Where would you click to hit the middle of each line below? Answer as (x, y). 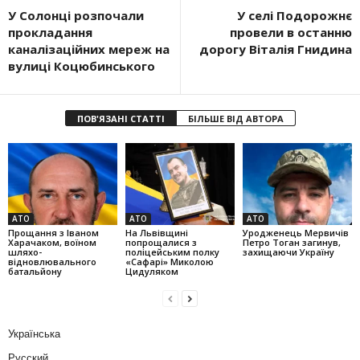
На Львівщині (156, 232)
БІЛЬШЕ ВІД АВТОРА (235, 118)
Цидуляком (151, 271)
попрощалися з (161, 242)
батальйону (35, 271)
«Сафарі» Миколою (169, 261)
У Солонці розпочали (76, 15)
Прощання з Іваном (53, 232)
